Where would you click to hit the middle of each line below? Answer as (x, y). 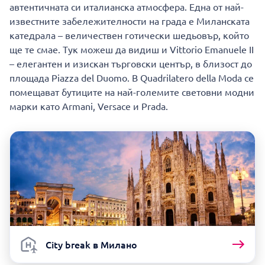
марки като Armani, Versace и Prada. (89, 106)
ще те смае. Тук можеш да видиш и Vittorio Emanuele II (132, 49)
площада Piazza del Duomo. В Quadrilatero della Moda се (132, 77)
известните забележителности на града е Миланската (130, 21)
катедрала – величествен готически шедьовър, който (129, 35)
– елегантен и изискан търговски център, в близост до (131, 63)
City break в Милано (91, 245)
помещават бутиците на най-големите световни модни (132, 92)
